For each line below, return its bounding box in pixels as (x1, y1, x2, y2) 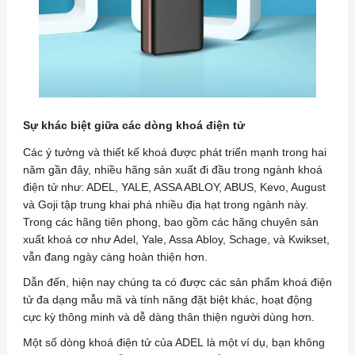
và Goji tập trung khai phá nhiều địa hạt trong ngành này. (22, 198, 308, 212)
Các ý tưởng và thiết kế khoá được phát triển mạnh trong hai (22, 146, 326, 159)
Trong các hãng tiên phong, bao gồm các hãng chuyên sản (22, 216, 319, 229)
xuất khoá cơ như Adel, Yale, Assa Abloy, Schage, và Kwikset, (22, 233, 330, 246)
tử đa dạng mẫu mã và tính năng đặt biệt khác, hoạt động (22, 293, 312, 307)
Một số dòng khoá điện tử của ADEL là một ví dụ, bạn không (22, 336, 325, 349)
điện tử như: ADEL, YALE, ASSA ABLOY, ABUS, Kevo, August (22, 181, 326, 194)
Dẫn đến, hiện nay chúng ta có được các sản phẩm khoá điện (22, 276, 332, 289)
